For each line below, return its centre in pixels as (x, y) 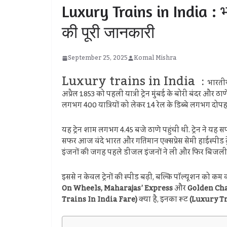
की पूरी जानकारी (108, 32)
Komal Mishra (155, 58)
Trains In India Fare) (100, 200)
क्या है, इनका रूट (163, 200)
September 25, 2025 (98, 58)
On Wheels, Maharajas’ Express (117, 188)
